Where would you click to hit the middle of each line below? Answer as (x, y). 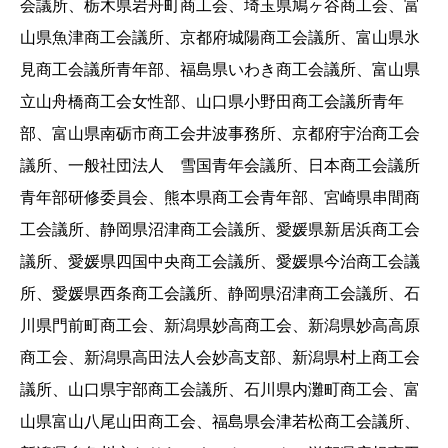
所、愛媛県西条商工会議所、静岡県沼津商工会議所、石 (220, 294)
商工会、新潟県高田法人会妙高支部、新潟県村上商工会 (220, 358)
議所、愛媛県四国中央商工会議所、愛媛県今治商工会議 (220, 262)
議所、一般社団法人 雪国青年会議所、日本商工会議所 (220, 166)
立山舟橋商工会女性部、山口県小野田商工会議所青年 (212, 102)
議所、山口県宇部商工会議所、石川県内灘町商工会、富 (220, 390)
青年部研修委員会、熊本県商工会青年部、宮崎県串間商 (220, 198)
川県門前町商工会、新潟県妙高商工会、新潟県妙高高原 (220, 326)
